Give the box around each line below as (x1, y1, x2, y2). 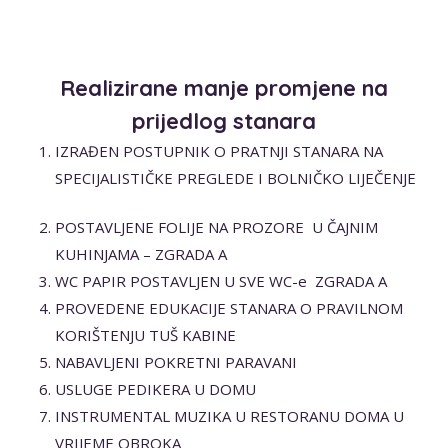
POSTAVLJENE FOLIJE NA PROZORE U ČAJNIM (55, 217, 378, 238)
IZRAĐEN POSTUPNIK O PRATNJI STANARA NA (55, 140, 383, 161)
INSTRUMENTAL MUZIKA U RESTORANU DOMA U (55, 406, 404, 427)
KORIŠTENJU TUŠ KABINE (55, 325, 236, 346)
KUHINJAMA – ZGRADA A (55, 244, 227, 265)
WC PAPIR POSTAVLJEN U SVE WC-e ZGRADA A (55, 271, 387, 292)
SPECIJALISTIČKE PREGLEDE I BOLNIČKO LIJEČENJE (55, 167, 416, 188)
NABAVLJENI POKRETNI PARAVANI (55, 352, 297, 373)
